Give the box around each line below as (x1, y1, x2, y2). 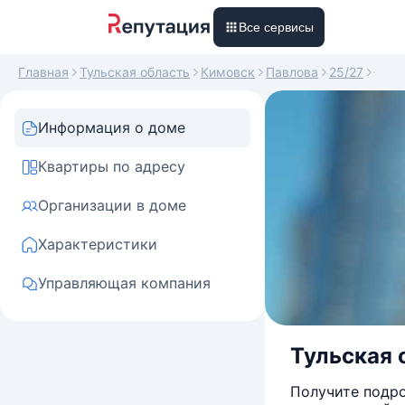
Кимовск (201, 64, 255, 80)
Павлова (266, 64, 318, 80)
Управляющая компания (38, 274, 211, 292)
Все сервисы (239, 20, 314, 34)
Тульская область (80, 64, 190, 80)
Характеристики (38, 235, 157, 253)
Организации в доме (38, 196, 186, 214)
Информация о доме (38, 118, 185, 137)
